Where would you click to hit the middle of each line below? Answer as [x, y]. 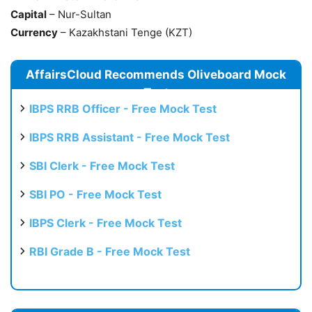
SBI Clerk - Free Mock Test [102, 166]
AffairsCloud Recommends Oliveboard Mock [156, 75]
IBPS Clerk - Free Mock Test [106, 223]
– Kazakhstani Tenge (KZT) [125, 33]
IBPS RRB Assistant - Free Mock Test [130, 138]
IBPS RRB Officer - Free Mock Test [123, 109]
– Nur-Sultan [79, 15]
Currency [34, 33]
